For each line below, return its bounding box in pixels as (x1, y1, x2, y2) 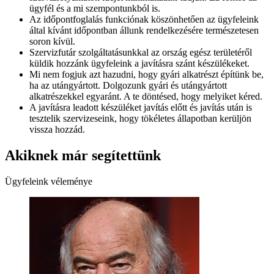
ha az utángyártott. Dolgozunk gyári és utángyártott (29, 80, 227, 91)
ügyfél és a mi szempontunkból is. (29, 2, 160, 13)
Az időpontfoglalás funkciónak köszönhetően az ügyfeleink (29, 13, 259, 24)
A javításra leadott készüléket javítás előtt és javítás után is (29, 102, 252, 113)
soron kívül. (29, 35, 75, 46)
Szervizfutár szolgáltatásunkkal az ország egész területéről (29, 46, 252, 57)
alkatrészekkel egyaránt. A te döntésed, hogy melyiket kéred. (29, 91, 262, 102)
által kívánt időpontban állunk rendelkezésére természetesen (29, 24, 259, 35)
